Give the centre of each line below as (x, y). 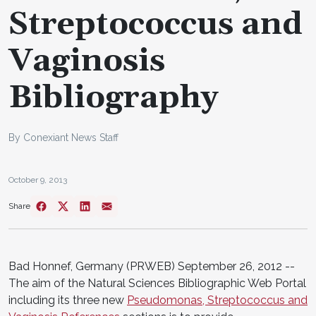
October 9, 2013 (38, 180)
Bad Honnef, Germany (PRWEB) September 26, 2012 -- (152, 266)
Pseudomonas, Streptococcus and (217, 300)
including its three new (68, 300)
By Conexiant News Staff (63, 137)
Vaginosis (87, 61)
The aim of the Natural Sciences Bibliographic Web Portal (157, 283)
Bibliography (114, 98)
